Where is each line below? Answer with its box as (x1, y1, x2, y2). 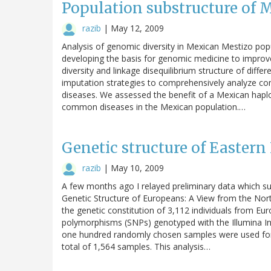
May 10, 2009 (111, 162, 164, 174)
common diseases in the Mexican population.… (62, 100, 246, 113)
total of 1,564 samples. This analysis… (62, 240, 211, 252)
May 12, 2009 (111, 22, 164, 34)
